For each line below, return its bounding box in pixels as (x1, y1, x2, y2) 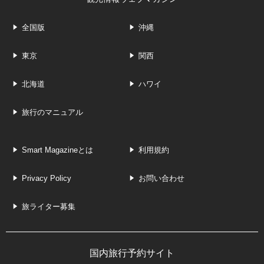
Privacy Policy (22, 173, 71, 183)
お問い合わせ (138, 173, 184, 183)
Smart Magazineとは (22, 145, 93, 154)
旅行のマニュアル (22, 107, 83, 117)
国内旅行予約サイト (90, 247, 174, 258)
